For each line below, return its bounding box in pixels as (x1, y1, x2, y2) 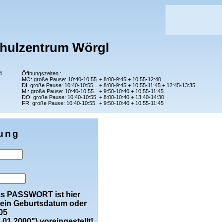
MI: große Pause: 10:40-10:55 (22, 88, 94, 94)
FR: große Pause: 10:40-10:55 (22, 100, 95, 106)
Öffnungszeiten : (22, 70, 61, 76)
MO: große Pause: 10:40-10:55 (22, 76, 97, 82)
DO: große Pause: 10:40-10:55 (22, 94, 96, 100)
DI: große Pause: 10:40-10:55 (22, 82, 93, 88)
